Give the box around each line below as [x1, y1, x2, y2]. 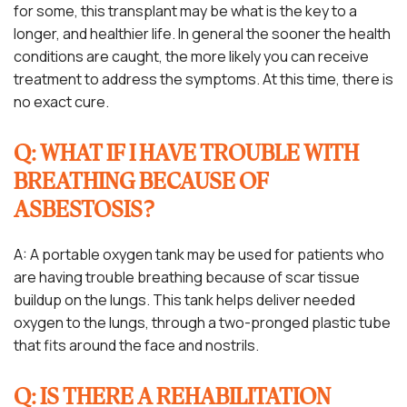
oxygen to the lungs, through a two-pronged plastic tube [14, 312, 391, 333]
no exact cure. [14, 91, 109, 112]
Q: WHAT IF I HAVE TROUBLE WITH [14, 142, 359, 167]
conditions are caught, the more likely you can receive [14, 45, 369, 66]
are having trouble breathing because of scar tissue [14, 266, 360, 287]
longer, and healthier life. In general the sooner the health [14, 23, 391, 44]
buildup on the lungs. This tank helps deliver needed [14, 289, 355, 310]
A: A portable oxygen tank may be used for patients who [14, 243, 384, 264]
